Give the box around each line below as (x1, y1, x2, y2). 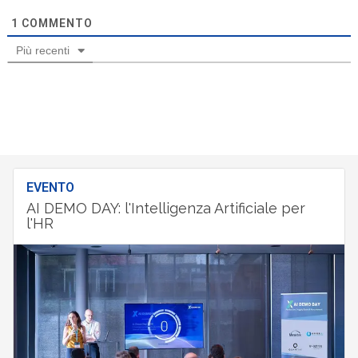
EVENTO (26, 179, 74, 195)
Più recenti (15, 43, 70, 57)
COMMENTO (18, 16, 93, 30)
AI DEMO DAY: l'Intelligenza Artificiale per (26, 199, 305, 217)
